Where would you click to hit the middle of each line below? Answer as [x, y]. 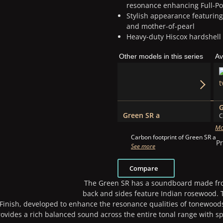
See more [143, 146]
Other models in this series [161, 57]
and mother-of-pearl [160, 26]
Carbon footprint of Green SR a [174, 137]
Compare [143, 168]
